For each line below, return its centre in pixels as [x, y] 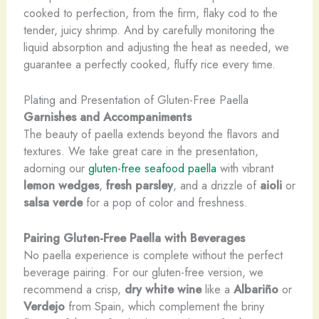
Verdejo [44, 307]
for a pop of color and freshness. [165, 202]
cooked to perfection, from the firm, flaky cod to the [150, 12]
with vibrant [245, 168]
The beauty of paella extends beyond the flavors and [151, 134]
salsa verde [53, 202]
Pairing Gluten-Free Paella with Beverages [134, 238]
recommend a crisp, [74, 289]
